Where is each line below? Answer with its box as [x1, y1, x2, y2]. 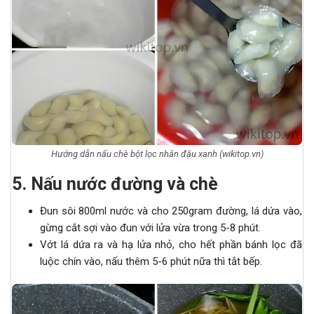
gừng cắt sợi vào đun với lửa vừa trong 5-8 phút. [40, 221, 261, 234]
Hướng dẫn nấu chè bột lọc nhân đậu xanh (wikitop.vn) [50, 148, 264, 159]
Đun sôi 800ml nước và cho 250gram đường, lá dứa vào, [40, 204, 302, 217]
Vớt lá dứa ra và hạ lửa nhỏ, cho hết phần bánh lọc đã [40, 238, 302, 251]
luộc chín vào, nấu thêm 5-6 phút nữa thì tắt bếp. [40, 254, 262, 268]
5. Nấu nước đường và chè [12, 173, 218, 194]
